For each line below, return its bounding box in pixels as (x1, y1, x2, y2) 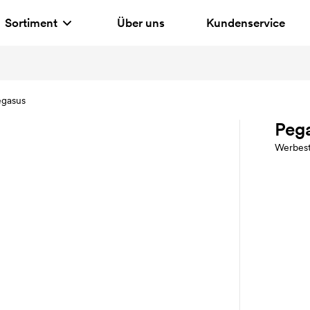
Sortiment (4, 15, 57, 30)
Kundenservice (206, 15, 285, 30)
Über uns (116, 15, 165, 30)
